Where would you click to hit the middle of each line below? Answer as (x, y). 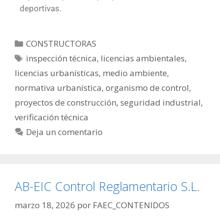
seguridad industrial (161, 103)
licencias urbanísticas (57, 73)
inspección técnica (62, 58)
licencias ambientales (143, 58)
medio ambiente (135, 73)
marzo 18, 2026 (45, 205)
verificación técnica (52, 117)
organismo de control (147, 88)
